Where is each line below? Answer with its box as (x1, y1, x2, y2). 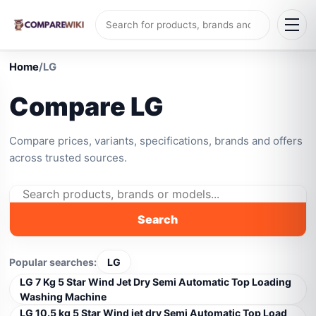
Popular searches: (9, 255, 97, 268)
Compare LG (9, 91, 164, 122)
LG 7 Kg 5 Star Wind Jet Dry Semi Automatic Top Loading (20, 276, 292, 288)
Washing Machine (20, 291, 107, 303)
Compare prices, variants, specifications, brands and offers (9, 134, 303, 147)
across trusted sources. (9, 151, 128, 164)
